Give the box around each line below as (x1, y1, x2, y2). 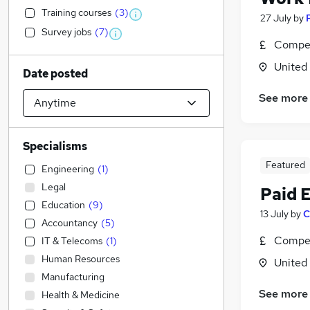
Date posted (23, 66, 88, 81)
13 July (260, 208, 289, 221)
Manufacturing (42, 271, 104, 283)
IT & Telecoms (42, 235, 102, 247)
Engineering (42, 163, 94, 175)
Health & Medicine (42, 289, 120, 301)
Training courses (42, 6, 111, 19)
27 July (260, 12, 291, 25)
